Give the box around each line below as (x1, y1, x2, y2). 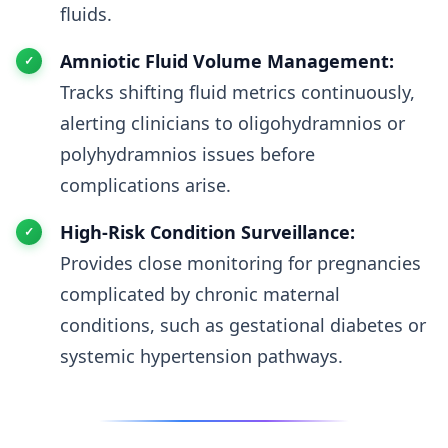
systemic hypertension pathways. (60, 344, 343, 368)
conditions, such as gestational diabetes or (60, 313, 426, 337)
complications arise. (60, 173, 231, 197)
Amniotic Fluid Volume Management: (60, 49, 394, 73)
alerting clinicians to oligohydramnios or (60, 111, 405, 135)
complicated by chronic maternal (60, 282, 340, 306)
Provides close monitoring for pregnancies (60, 251, 421, 275)
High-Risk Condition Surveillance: (60, 220, 355, 244)
